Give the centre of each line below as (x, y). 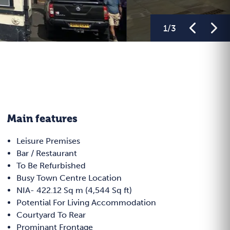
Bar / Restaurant (47, 154)
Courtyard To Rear (51, 215)
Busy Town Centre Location (69, 178)
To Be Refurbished (51, 166)
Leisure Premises (48, 141)
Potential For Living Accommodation (86, 203)
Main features (42, 119)
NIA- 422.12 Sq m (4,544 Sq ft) (74, 190)
